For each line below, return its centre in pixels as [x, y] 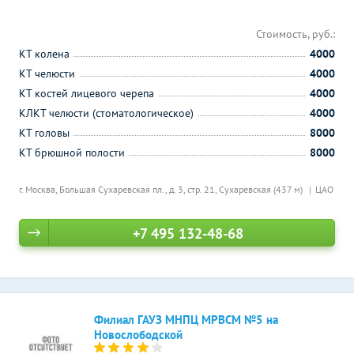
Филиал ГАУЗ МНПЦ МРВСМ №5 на [186, 320]
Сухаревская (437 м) [262, 189]
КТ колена [44, 54]
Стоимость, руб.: [296, 34]
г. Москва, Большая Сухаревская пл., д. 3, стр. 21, [119, 189]
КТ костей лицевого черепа [87, 93]
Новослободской [138, 335]
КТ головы [44, 133]
